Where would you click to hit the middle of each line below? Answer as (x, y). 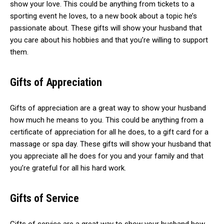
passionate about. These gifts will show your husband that (106, 28)
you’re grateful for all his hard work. (68, 168)
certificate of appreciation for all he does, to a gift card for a (109, 132)
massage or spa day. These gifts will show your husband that (110, 144)
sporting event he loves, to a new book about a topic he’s (103, 16)
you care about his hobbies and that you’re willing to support (109, 40)
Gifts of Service (44, 198)
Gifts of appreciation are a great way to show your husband (108, 108)
